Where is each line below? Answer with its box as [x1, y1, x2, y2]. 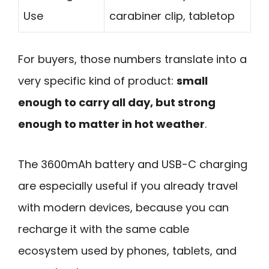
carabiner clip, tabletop [109, 8, 235, 24]
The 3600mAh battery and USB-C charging [18, 156, 247, 172]
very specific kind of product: [18, 73, 177, 89]
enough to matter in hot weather [18, 116, 205, 132]
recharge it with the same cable [18, 221, 189, 237]
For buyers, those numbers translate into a [18, 52, 247, 67]
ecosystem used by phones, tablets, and [18, 243, 237, 258]
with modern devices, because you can [18, 199, 229, 215]
